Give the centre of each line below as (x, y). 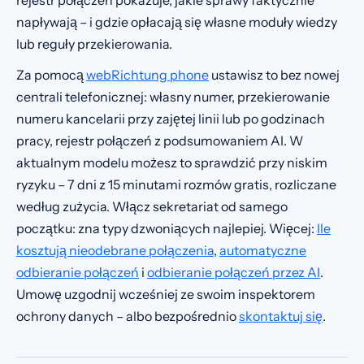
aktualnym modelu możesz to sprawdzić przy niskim (172, 163)
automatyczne (263, 251)
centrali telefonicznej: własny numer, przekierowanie (173, 97)
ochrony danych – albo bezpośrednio (128, 316)
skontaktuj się (281, 316)
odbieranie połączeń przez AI (234, 273)
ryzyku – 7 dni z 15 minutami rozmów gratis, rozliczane (176, 185)
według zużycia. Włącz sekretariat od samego (152, 207)
